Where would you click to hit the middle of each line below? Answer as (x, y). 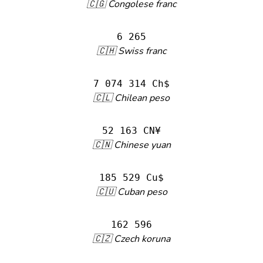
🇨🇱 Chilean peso (131, 98)
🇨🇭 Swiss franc (131, 51)
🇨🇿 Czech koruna (131, 239)
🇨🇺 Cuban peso (131, 192)
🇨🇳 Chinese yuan (131, 145)
